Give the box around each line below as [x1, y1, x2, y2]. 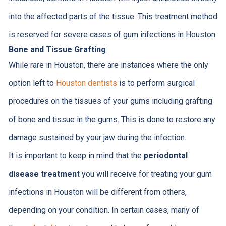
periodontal [143, 151, 188, 161]
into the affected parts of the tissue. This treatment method [8, 12, 217, 22]
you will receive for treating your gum [79, 169, 212, 179]
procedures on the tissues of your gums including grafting [8, 96, 212, 106]
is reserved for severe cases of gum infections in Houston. [8, 30, 217, 40]
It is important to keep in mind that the [8, 151, 144, 161]
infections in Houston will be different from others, [8, 187, 187, 197]
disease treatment [8, 169, 80, 179]
